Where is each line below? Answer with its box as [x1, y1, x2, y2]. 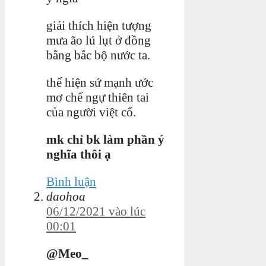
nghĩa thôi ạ [46, 147, 111, 161]
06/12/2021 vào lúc [46, 204, 145, 218]
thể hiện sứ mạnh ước [46, 75, 153, 90]
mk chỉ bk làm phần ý [46, 132, 164, 147]
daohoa [46, 189, 85, 204]
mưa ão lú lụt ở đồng [46, 33, 151, 47]
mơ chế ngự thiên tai [46, 90, 149, 104]
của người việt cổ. [46, 104, 136, 119]
